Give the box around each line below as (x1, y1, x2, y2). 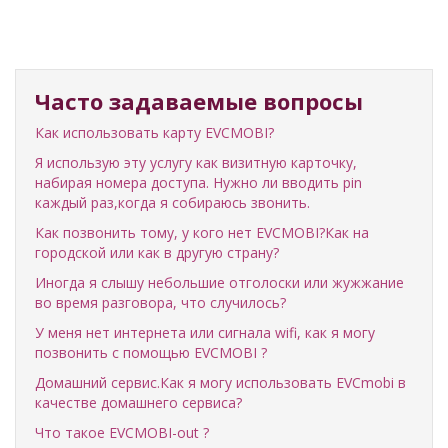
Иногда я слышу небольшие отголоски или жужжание (35, 273, 404, 292)
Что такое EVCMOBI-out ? (35, 423, 209, 442)
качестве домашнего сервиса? (35, 393, 242, 412)
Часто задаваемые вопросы (35, 86, 363, 116)
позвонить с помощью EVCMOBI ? (35, 343, 267, 362)
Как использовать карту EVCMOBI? (35, 123, 274, 142)
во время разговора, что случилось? (35, 293, 286, 312)
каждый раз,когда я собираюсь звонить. (35, 193, 310, 212)
